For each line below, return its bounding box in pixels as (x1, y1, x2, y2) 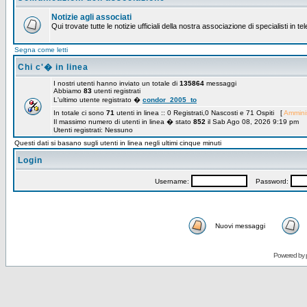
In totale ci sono (53, 109, 106, 116)
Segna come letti (14, 46, 68, 53)
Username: (154, 177, 191, 185)
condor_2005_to (143, 96, 197, 103)
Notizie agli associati (51, 12, 132, 22)
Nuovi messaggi (214, 222, 265, 230)
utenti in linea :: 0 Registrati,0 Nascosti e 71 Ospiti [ (114, 109, 284, 116)
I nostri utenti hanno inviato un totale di (53, 79, 180, 87)
